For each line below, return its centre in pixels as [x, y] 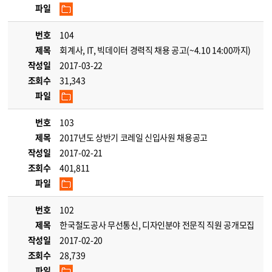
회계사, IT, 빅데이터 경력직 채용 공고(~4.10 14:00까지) [155, 50]
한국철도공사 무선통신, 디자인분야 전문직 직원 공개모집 [157, 225]
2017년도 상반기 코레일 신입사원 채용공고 [134, 137]
